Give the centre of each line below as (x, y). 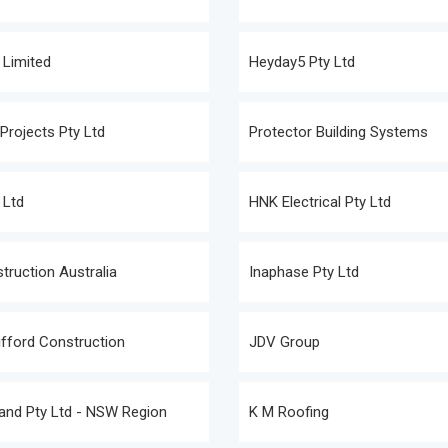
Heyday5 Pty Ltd (302, 62)
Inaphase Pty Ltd (304, 272)
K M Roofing (289, 412)
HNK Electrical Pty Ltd (320, 202)
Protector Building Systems (338, 132)
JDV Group (284, 342)
